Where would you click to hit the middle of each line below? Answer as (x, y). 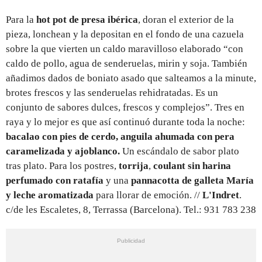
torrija (134, 166)
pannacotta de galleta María (191, 180)
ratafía (88, 180)
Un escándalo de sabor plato (180, 151)
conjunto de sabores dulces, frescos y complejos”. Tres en (125, 107)
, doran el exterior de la (186, 19)
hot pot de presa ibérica (87, 19)
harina (217, 166)
